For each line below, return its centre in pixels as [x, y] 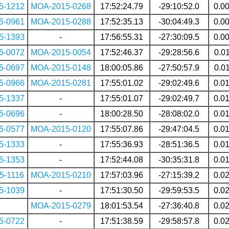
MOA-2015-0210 [61, 175]
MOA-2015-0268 [61, 6]
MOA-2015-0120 [61, 129]
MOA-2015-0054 [61, 52]
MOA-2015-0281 [61, 83]
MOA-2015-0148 [61, 67]
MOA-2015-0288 [61, 21]
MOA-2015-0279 [61, 205]
